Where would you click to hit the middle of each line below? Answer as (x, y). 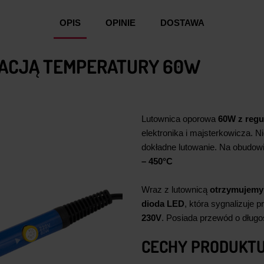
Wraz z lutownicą (176, 190)
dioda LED (163, 204)
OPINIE (121, 23)
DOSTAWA (182, 23)
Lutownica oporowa (180, 119)
